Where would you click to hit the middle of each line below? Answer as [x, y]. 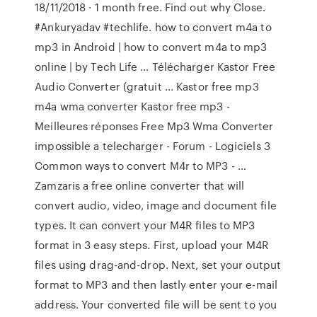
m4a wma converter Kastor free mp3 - [132, 106]
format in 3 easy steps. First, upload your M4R [152, 245]
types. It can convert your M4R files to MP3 [145, 225]
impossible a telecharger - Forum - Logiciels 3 [152, 146]
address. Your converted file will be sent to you [156, 304]
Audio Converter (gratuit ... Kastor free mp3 [147, 86]
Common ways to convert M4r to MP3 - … [140, 166]
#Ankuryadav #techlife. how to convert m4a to [153, 27]
